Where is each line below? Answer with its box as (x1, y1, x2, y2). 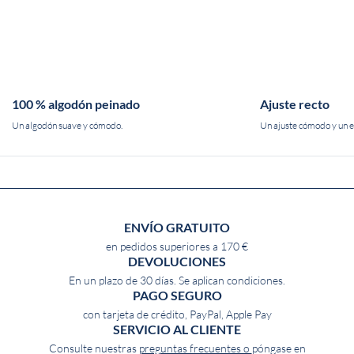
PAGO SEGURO (132, 288, 222, 303)
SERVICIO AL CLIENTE (113, 322, 241, 337)
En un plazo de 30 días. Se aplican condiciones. (69, 274, 285, 288)
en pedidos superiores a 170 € (106, 240, 248, 254)
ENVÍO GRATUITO (124, 220, 230, 235)
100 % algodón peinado (12, 97, 140, 112)
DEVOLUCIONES (128, 254, 226, 269)
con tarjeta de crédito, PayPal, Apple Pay (82, 308, 272, 322)
